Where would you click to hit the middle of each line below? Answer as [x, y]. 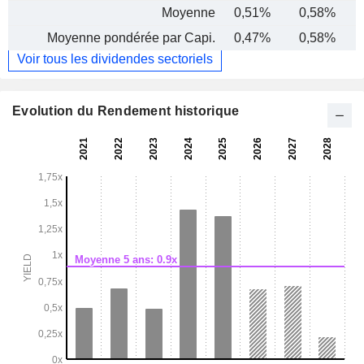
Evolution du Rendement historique [126, 111]
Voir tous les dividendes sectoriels [115, 58]
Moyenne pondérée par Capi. [131, 38]
